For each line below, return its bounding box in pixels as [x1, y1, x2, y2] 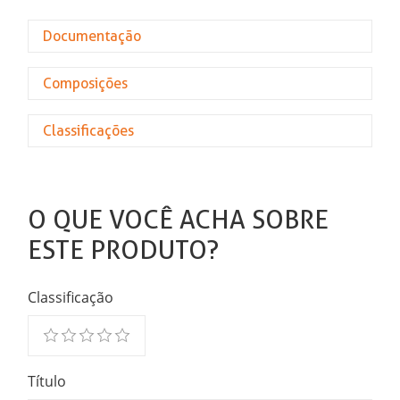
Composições [43, 75, 129, 93]
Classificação [28, 287, 114, 308]
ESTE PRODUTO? [28, 235, 220, 266]
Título [28, 371, 67, 391]
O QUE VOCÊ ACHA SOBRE [28, 204, 329, 236]
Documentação [43, 28, 142, 46]
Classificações [43, 122, 135, 140]
